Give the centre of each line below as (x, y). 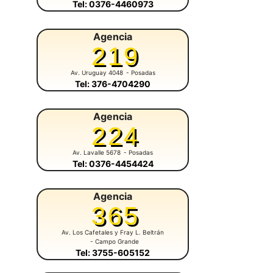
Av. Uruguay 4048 (97, 73)
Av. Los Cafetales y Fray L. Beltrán (113, 232)
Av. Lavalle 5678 (97, 153)
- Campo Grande (114, 242)
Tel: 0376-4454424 (113, 164)
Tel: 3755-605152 (113, 253)
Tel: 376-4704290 (113, 84)
